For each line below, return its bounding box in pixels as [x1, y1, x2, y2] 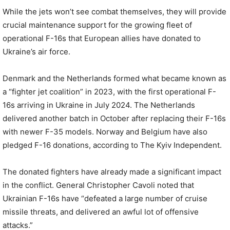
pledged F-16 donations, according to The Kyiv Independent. [3, 140, 222, 150]
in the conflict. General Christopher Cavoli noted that [3, 180, 194, 190]
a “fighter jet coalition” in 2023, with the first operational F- [3, 87, 216, 97]
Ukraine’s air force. [3, 47, 70, 56]
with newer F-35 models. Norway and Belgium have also [3, 127, 207, 137]
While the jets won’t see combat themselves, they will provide [3, 7, 226, 16]
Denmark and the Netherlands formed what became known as [3, 73, 226, 83]
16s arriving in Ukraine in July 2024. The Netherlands [3, 100, 195, 110]
